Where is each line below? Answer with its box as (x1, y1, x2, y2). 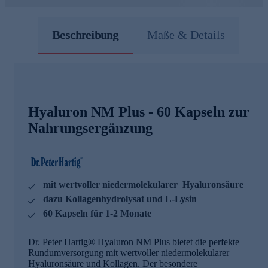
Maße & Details (147, 28, 225, 41)
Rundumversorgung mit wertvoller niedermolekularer (28, 247, 229, 258)
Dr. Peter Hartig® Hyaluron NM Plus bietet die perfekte (28, 236, 239, 247)
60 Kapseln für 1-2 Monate (43, 208, 151, 218)
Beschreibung (52, 28, 118, 41)
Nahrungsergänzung (28, 120, 153, 136)
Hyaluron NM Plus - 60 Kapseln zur (28, 103, 249, 120)
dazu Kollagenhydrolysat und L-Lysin (43, 193, 197, 204)
